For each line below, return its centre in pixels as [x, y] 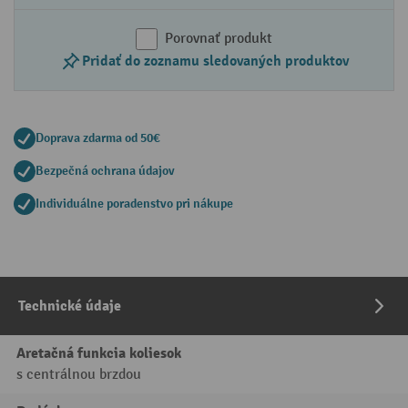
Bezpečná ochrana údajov [105, 171]
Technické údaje [70, 306]
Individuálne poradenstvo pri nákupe [134, 204]
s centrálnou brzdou [79, 375]
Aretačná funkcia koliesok [99, 353]
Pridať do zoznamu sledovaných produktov [215, 61]
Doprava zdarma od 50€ [98, 138]
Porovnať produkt [219, 39]
